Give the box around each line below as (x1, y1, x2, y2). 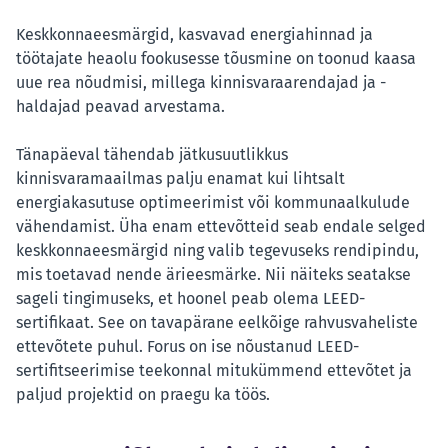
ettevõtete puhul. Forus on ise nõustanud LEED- (16, 337, 359, 357)
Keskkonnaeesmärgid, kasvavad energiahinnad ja (16, 25, 373, 45)
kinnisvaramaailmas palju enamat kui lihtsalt (16, 169, 345, 189)
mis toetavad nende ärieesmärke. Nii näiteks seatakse (16, 265, 411, 285)
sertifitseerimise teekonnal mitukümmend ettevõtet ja (16, 361, 412, 381)
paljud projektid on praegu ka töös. (16, 385, 270, 405)
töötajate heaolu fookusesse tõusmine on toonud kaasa (16, 49, 416, 69)
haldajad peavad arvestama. (16, 97, 225, 117)
